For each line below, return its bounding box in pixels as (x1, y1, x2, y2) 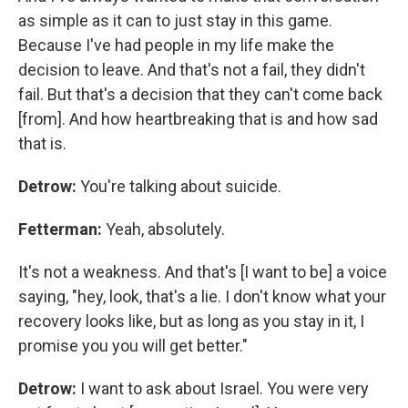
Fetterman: (18, 219, 106, 239)
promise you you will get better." (18, 335, 248, 355)
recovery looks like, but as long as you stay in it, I (18, 311, 364, 331)
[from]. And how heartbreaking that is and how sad (18, 108, 378, 128)
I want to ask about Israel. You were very (80, 378, 369, 398)
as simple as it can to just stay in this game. (18, 10, 332, 30)
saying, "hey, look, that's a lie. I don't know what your (18, 286, 386, 306)
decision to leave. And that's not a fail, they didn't (18, 59, 365, 79)
